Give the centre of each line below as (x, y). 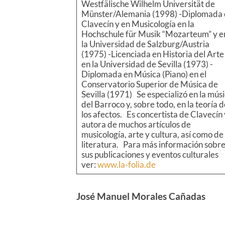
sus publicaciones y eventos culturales (150, 155)
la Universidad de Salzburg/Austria (145, 44)
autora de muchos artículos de (136, 125)
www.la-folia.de (126, 165)
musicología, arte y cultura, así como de (152, 135)
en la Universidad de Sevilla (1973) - (147, 64)
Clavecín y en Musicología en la (138, 24)
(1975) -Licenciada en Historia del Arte (152, 54)
